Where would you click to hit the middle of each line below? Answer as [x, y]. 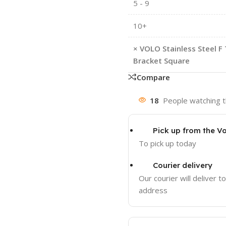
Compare [153, 77]
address [153, 190]
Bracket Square [161, 60]
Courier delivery [182, 165]
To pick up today [167, 143]
